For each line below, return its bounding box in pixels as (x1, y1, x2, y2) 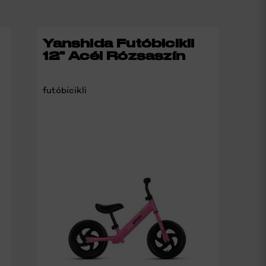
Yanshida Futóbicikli (43, 36, 195, 51)
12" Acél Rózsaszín (43, 49, 185, 64)
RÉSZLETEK (142, 16, 198, 28)
